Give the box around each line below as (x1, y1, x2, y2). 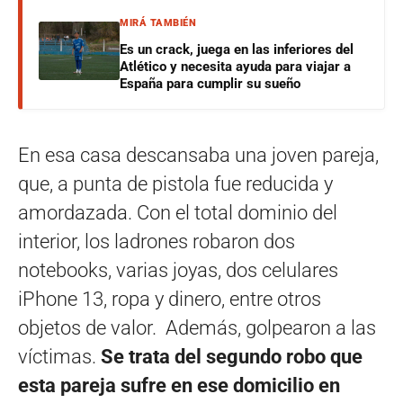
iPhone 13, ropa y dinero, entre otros (18, 288, 321, 311)
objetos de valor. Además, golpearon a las (18, 317, 376, 340)
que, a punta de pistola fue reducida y (18, 173, 333, 196)
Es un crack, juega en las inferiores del (120, 41, 354, 58)
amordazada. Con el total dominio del (18, 201, 337, 225)
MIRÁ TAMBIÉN (120, 17, 196, 30)
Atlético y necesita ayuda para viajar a (120, 58, 351, 76)
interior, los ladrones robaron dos (18, 230, 295, 254)
